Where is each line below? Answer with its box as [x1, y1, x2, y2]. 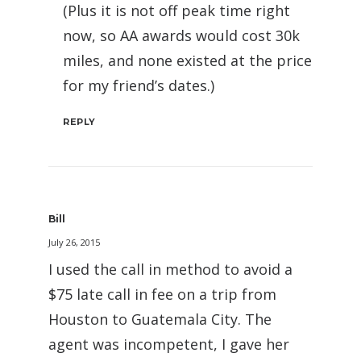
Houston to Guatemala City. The [48, 309, 272, 329]
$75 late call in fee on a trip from [48, 284, 276, 304]
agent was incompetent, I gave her [48, 334, 289, 354]
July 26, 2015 [48, 235, 100, 248]
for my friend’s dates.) [63, 75, 214, 95]
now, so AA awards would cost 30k [63, 25, 300, 45]
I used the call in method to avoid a [48, 259, 293, 279]
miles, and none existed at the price [63, 50, 312, 70]
